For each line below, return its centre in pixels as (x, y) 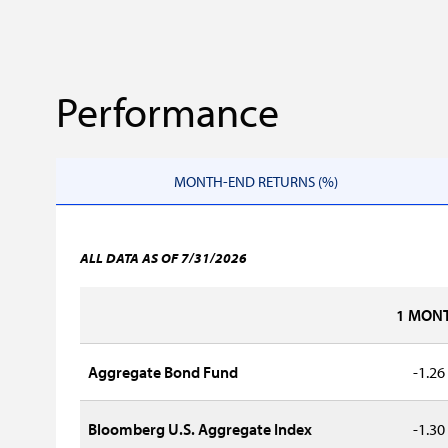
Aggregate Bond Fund (163, 372)
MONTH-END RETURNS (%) (255, 181)
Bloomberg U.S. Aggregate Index (200, 429)
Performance (167, 111)
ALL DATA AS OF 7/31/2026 (163, 258)
